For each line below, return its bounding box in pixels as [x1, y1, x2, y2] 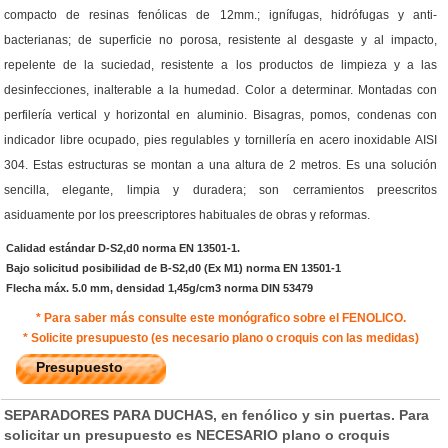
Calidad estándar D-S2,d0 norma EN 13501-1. [6, 241, 240, 254]
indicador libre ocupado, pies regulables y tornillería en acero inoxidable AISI [4, 132, 438, 147]
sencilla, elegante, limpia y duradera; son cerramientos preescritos [4, 182, 438, 197]
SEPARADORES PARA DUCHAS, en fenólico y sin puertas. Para [4, 406, 429, 423]
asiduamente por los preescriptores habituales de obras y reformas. [4, 207, 370, 222]
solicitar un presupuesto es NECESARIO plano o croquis [4, 426, 390, 443]
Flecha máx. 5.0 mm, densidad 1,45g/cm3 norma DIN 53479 [6, 281, 313, 294]
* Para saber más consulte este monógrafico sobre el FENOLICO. [35, 310, 406, 325]
